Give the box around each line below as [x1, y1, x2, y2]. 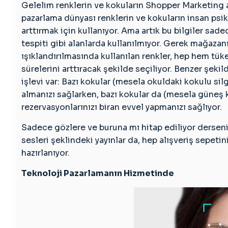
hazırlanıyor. [21, 148, 70, 158]
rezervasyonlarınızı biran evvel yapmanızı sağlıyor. [21, 102, 222, 112]
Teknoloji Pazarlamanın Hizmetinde [21, 168, 174, 179]
